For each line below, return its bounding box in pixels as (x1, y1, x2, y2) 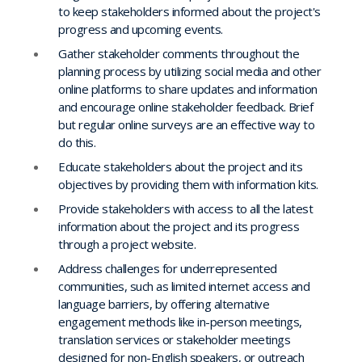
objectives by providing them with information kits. (58, 175, 318, 192)
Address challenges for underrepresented (58, 259, 277, 276)
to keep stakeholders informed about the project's (58, 2, 321, 19)
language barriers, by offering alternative (58, 295, 269, 312)
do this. (58, 133, 95, 150)
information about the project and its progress (58, 217, 299, 234)
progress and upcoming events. (58, 20, 223, 37)
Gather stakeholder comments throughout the (58, 44, 299, 61)
